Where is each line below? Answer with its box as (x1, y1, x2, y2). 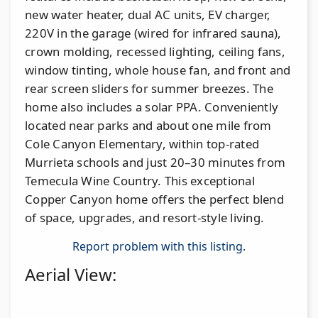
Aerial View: (25, 262, 116, 286)
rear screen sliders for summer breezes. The (25, 79, 273, 97)
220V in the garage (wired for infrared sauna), (25, 24, 282, 41)
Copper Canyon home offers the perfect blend (25, 190, 284, 207)
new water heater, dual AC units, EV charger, (25, 6, 270, 23)
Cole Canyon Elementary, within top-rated (25, 135, 259, 152)
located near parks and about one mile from (25, 116, 272, 133)
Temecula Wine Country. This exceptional (25, 172, 255, 189)
